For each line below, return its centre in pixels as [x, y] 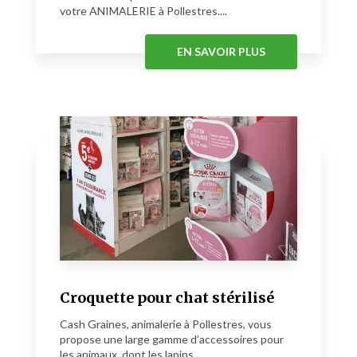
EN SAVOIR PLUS [221, 52]
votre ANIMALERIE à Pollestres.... [143, 11]
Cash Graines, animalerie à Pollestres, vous [166, 324]
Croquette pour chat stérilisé [167, 298]
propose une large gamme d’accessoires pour [172, 339]
